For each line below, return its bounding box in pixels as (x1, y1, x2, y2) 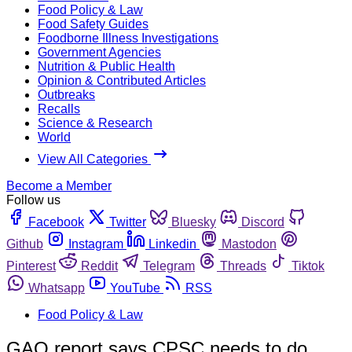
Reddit (81, 258, 118, 273)
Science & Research (38, 115, 152, 130)
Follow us (6, 192, 60, 207)
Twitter (109, 214, 146, 229)
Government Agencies (38, 45, 161, 59)
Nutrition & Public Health (38, 59, 175, 73)
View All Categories (38, 152, 151, 166)
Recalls (38, 101, 80, 115)
